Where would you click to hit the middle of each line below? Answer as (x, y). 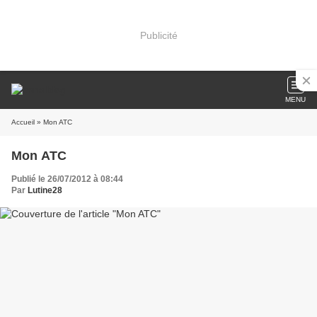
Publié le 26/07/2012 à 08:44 (67, 179)
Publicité (158, 35)
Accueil (23, 122)
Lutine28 (45, 190)
